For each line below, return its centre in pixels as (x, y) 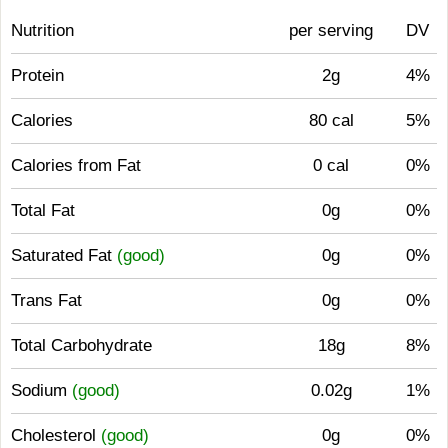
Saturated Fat (64, 255)
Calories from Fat (76, 165)
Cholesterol (56, 435)
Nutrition (42, 30)
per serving (331, 30)
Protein (37, 75)
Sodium (41, 390)
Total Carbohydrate (81, 345)
